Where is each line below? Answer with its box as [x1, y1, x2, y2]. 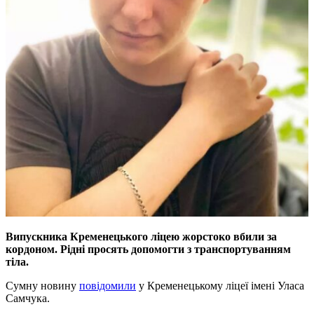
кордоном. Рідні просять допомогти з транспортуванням [6, 243, 291, 256]
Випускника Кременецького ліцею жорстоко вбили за [6, 231, 277, 243]
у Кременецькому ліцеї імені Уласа [136, 280, 304, 292]
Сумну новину [6, 280, 79, 292]
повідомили [79, 280, 136, 292]
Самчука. [6, 292, 50, 305]
